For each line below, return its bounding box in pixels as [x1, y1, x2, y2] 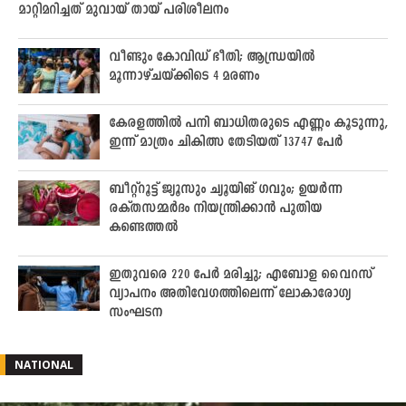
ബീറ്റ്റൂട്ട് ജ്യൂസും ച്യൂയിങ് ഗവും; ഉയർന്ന [109, 179, 343, 199]
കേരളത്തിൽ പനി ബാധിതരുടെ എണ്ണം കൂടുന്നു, [109, 113, 388, 133]
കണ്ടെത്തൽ [109, 217, 178, 237]
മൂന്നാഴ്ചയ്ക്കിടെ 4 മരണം [109, 66, 259, 86]
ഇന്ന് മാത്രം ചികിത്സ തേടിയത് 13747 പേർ [109, 132, 343, 152]
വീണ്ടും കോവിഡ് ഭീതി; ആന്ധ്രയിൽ [109, 47, 314, 67]
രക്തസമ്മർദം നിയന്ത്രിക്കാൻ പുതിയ [109, 198, 322, 218]
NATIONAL [14, 356, 73, 372]
